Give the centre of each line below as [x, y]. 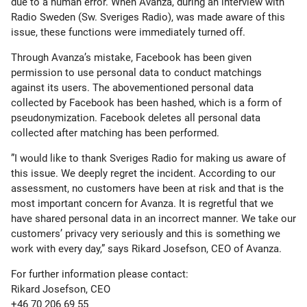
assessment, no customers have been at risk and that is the [147, 188]
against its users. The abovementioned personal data [132, 88]
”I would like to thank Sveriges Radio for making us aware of [148, 158]
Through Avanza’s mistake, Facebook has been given [131, 58]
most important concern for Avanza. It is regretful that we [142, 204]
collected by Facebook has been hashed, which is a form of [146, 103]
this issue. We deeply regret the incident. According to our [143, 173]
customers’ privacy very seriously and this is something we [146, 234]
